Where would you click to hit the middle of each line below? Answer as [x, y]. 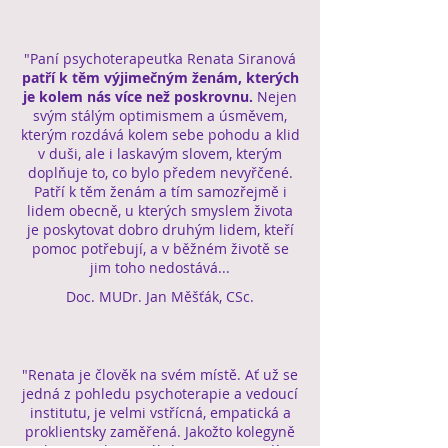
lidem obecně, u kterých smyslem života [160, 210]
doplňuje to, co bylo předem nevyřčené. [160, 172]
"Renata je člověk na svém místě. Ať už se [160, 374]
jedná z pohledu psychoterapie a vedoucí [160, 393]
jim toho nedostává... [160, 267]
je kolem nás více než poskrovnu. [140, 96]
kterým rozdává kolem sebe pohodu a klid [160, 134]
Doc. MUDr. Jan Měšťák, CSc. [160, 296]
